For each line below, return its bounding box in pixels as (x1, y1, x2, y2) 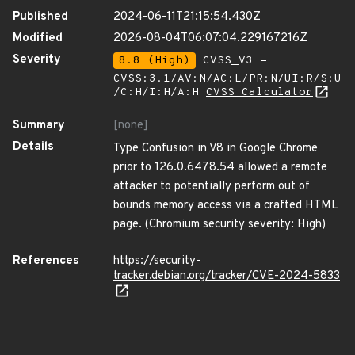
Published (13, 10, 68, 25)
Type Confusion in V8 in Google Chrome (113, 141, 318, 156)
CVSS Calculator (206, 86, 313, 99)
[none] (113, 118, 148, 133)
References (13, 254, 79, 269)
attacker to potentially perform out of (113, 179, 310, 194)
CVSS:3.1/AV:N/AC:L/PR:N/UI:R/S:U (113, 72, 342, 86)
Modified (13, 31, 63, 46)
